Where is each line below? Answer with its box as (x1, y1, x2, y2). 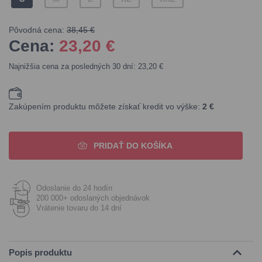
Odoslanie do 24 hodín (36, 184, 112, 192)
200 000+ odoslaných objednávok (36, 194, 150, 202)
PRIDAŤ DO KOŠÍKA (94, 141, 173, 150)
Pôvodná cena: (9, 25, 67, 35)
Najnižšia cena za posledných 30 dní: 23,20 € (9, 62, 163, 71)
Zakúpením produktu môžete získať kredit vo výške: (9, 102, 202, 111)
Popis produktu (9, 247, 72, 257)
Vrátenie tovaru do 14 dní (36, 204, 122, 212)
